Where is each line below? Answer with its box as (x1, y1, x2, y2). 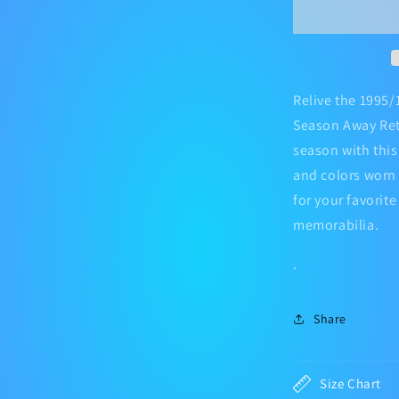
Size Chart (320, 375, 381, 392)
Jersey (313, 12, 360, 29)
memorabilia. (293, 216, 379, 234)
